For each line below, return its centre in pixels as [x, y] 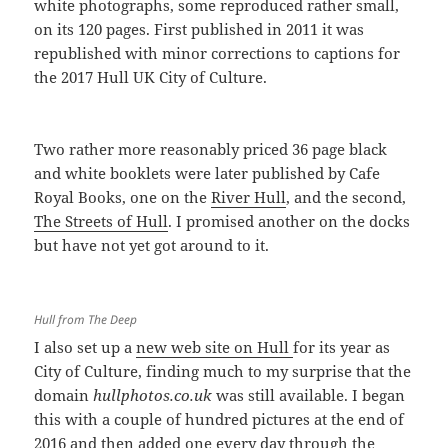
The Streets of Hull [101, 221]
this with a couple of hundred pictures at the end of [219, 419]
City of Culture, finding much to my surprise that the [223, 371]
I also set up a [85, 347]
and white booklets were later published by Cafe [207, 173]
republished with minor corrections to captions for [217, 53]
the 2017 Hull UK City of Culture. [151, 77]
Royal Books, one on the [123, 197]
